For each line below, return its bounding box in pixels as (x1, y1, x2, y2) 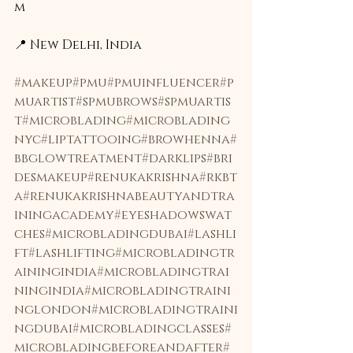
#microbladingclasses (72, 320, 225, 337)
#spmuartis (158, 93, 231, 110)
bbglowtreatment (14, 150, 142, 167)
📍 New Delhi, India (14, 36, 145, 54)
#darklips (142, 150, 206, 167)
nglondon (14, 301, 91, 318)
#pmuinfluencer (107, 74, 220, 91)
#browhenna (141, 131, 230, 148)
